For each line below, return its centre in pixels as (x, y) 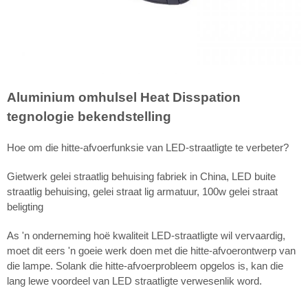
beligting (25, 206)
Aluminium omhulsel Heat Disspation (124, 97)
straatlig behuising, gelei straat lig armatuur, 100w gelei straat (142, 191)
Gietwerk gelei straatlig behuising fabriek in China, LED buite (141, 176)
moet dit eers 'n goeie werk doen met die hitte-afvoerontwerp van (151, 250)
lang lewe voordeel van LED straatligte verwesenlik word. (134, 280)
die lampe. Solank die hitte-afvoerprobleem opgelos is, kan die (145, 265)
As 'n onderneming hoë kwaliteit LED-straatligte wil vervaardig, (146, 235)
